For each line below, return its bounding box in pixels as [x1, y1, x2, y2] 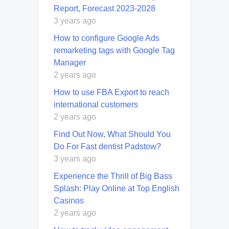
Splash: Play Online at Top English [54, 184, 179, 193]
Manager [54, 58, 86, 67]
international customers [54, 100, 138, 109]
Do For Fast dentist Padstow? [54, 142, 161, 151]
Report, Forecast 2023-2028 [54, 4, 155, 13]
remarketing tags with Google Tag [54, 46, 175, 55]
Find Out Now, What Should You [54, 130, 171, 139]
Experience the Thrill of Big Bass [54, 172, 172, 181]
